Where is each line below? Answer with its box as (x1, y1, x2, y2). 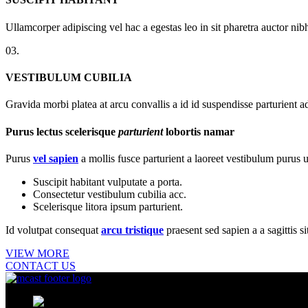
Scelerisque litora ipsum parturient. (33, 200, 183, 212)
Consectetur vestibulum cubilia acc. (33, 188, 186, 200)
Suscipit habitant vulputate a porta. (33, 175, 182, 188)
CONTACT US (5, 259, 76, 272)
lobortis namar (163, 125, 234, 137)
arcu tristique (101, 223, 164, 236)
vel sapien (33, 152, 78, 164)
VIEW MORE (5, 247, 69, 259)
